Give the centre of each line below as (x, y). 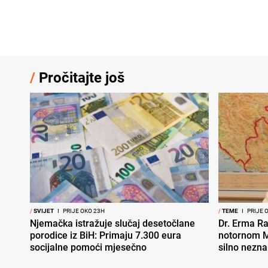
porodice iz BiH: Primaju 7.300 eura (106, 235)
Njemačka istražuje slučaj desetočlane (112, 223)
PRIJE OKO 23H (83, 211)
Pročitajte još (80, 77)
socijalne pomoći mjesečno (88, 247)
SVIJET (43, 211)
